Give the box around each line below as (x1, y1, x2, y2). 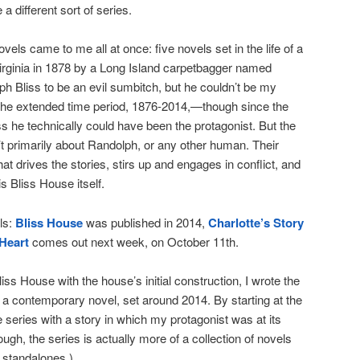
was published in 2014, (83, 213, 208, 231)
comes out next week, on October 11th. (29, 232, 239, 250)
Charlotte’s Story (208, 213, 304, 231)
